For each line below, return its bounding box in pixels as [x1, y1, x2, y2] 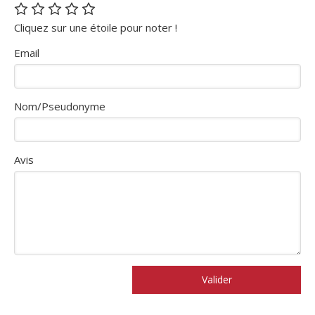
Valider [201, 272, 232, 286]
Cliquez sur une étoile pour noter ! [14, 20, 177, 34]
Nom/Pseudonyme [14, 98, 105, 113]
